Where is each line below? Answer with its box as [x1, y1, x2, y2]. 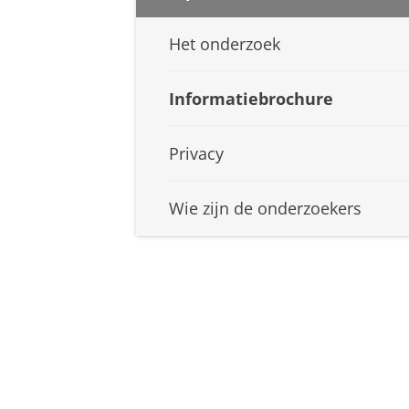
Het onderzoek [169, 33, 280, 56]
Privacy [169, 142, 224, 165]
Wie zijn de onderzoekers [169, 197, 362, 220]
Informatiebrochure [169, 88, 333, 110]
